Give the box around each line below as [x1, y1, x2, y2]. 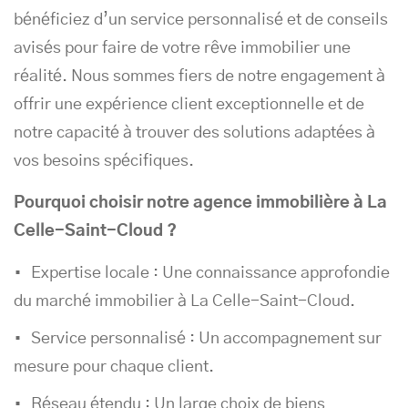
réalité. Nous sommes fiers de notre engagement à [14, 68, 385, 85]
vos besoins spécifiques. [14, 153, 194, 169]
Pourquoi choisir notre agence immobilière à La [14, 195, 387, 211]
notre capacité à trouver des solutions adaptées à [14, 125, 375, 141]
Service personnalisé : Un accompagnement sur [31, 331, 382, 347]
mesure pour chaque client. [14, 359, 214, 375]
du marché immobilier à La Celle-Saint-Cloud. [14, 293, 355, 310]
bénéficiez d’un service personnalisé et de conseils [14, 12, 388, 28]
